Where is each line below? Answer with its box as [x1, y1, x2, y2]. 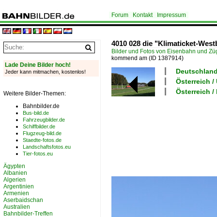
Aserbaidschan [3, 197, 43, 203]
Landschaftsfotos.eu [23, 144, 71, 150]
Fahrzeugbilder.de [23, 117, 65, 123]
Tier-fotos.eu [23, 151, 53, 156]
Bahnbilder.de [23, 103, 60, 109]
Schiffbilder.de [23, 124, 55, 129]
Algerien [3, 176, 26, 183]
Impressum [157, 12, 186, 18]
